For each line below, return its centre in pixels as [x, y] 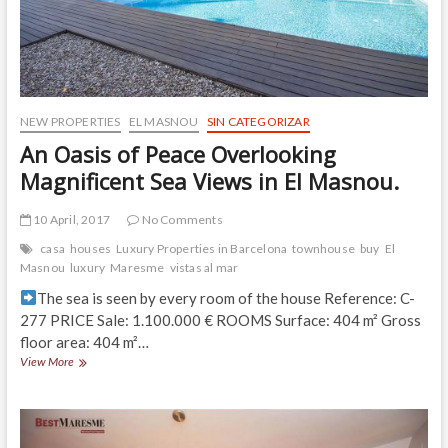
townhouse [323, 248]
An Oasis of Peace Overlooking [177, 153]
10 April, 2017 [70, 219]
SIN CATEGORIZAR [258, 121]
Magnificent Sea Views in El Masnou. [209, 180]
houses [90, 248]
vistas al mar [204, 267]
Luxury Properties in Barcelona [202, 248]
